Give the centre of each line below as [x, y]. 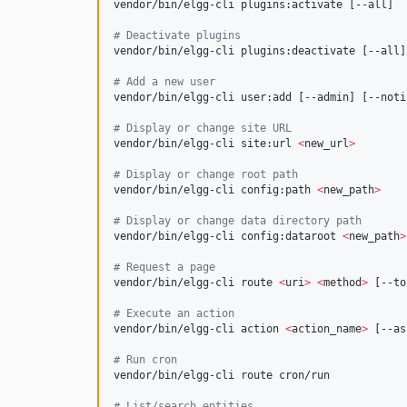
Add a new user [168, 82]
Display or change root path [209, 175]
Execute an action [177, 314]
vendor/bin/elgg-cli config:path [215, 190]
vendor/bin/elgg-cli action [199, 329]
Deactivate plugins [180, 36]
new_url [327, 144]
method [342, 283]
